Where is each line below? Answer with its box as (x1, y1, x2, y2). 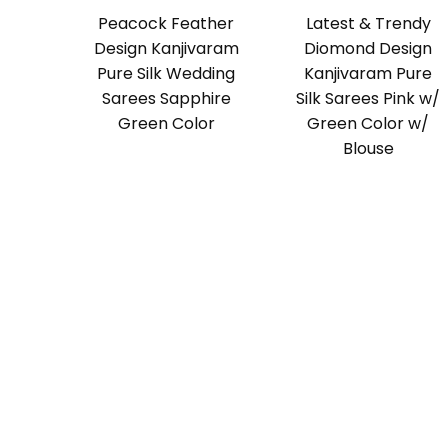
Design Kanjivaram (93, 37, 239, 61)
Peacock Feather (98, 12, 235, 36)
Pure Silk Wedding (97, 62, 236, 86)
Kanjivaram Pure (304, 62, 433, 86)
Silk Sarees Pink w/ (296, 87, 441, 111)
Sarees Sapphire (101, 87, 231, 111)
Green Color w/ (307, 112, 430, 136)
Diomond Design (304, 37, 433, 61)
